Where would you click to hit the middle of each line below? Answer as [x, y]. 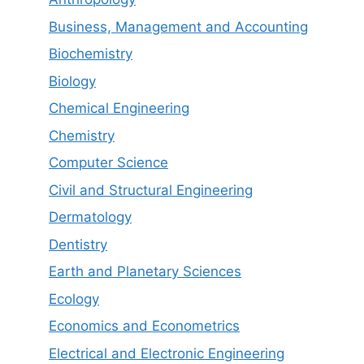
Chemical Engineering [119, 108]
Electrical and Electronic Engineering [167, 353]
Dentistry [78, 244]
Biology [72, 81]
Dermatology [90, 217]
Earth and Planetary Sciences [145, 271]
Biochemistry [91, 54]
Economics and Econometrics [144, 326]
